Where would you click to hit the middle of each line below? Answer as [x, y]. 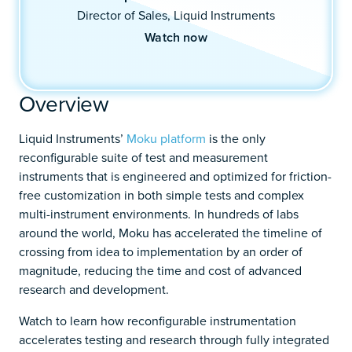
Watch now [176, 38]
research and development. [94, 289]
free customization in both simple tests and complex [161, 194]
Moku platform [166, 138]
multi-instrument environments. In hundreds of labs [159, 213]
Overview [64, 103]
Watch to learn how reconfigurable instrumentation [158, 320]
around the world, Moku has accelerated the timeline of [170, 232]
